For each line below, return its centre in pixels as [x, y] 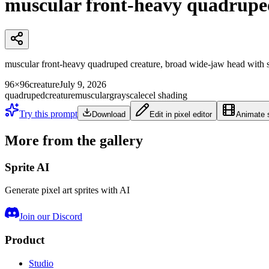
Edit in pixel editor [181, 114]
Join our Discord [51, 217]
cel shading [166, 95]
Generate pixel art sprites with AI [67, 190]
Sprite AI [27, 167]
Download [109, 114]
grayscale [127, 95]
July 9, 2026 [83, 84]
